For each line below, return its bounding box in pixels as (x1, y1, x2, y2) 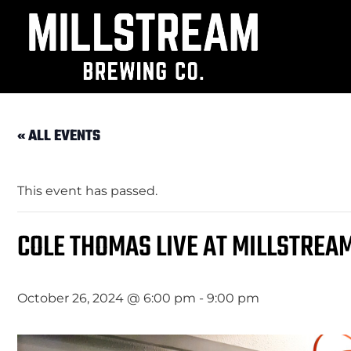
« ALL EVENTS (17, 125, 100, 149)
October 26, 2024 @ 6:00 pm (17, 291, 196, 306)
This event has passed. (17, 183, 157, 199)
